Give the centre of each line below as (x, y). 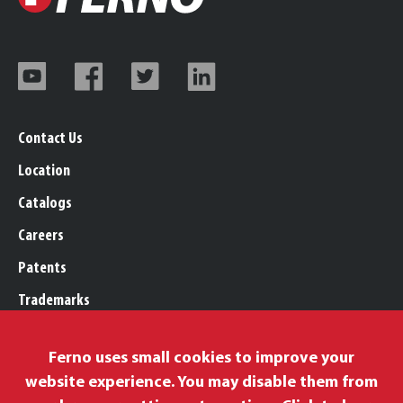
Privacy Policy (58, 366)
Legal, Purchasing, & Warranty (107, 334)
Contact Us (50, 139)
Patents (42, 269)
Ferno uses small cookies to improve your (201, 358)
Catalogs (45, 204)
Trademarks (54, 301)
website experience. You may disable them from (201, 383)
